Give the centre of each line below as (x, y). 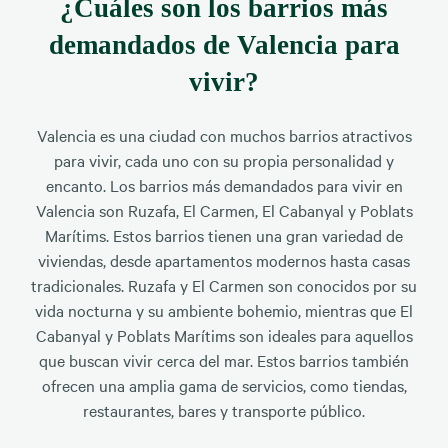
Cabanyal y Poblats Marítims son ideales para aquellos (224, 335)
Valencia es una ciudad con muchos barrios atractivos (224, 135)
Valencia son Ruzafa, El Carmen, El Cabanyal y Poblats (224, 210)
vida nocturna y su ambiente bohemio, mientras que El (224, 310)
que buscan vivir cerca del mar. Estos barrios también (224, 360)
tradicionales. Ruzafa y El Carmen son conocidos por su (224, 285)
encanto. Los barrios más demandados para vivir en (224, 185)
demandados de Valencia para (224, 44)
